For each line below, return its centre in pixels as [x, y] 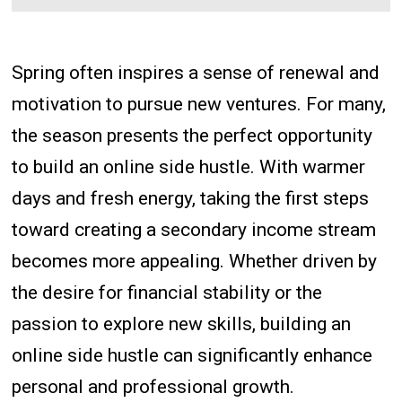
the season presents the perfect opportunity [192, 135]
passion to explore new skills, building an [182, 323]
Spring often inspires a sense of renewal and [196, 72]
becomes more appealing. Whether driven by [195, 261]
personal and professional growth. [153, 386]
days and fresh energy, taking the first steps [191, 198]
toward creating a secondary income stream [194, 229]
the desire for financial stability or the [167, 292]
